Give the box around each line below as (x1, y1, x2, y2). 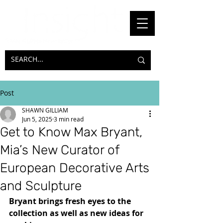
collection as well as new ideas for (9, 208, 145, 219)
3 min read (54, 115, 84, 123)
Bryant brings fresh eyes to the (9, 196, 133, 207)
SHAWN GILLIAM (22, 106, 68, 114)
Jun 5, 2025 (22, 115, 52, 123)
